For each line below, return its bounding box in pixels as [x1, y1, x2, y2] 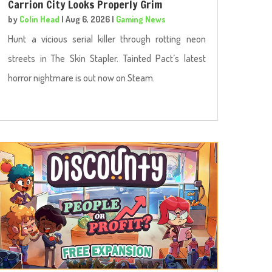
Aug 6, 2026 [66, 14, 110, 25]
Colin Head [19, 14, 60, 25]
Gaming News [116, 14, 166, 25]
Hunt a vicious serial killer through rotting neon [8, 33, 206, 46]
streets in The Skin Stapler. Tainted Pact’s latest [8, 52, 206, 65]
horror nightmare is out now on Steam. [8, 72, 155, 84]
